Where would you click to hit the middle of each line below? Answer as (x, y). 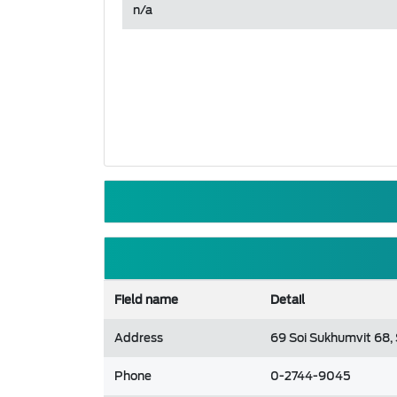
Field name (146, 300)
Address (139, 338)
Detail (288, 300)
